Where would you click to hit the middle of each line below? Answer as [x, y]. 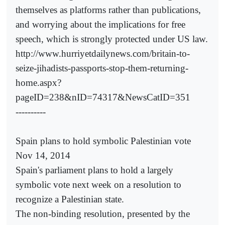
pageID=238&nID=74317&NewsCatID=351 [103, 97]
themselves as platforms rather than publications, [108, 10]
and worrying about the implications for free [100, 24]
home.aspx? [38, 82]
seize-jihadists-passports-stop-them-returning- [102, 68]
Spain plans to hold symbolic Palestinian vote [103, 141]
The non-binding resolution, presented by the [103, 213]
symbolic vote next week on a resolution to [98, 184]
